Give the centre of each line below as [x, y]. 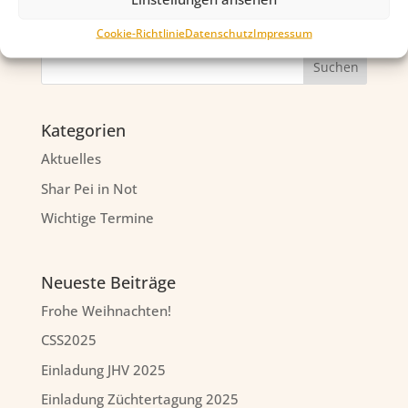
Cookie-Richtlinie [140, 32]
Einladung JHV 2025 [103, 369]
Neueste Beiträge [108, 282]
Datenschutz [219, 32]
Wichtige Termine [97, 218]
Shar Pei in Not [89, 188]
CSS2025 [68, 340]
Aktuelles [71, 159]
